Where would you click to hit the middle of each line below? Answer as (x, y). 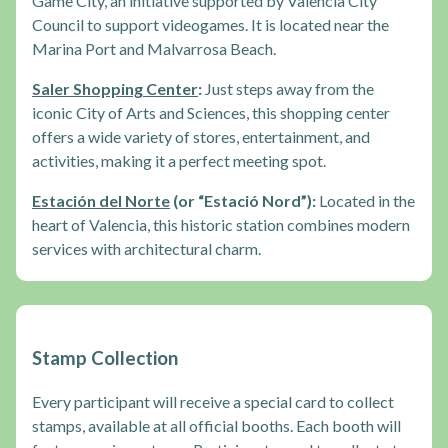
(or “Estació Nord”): (243, 201)
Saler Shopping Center (115, 89)
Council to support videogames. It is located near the (210, 25)
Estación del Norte (101, 201)
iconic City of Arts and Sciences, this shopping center (211, 113)
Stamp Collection (105, 357)
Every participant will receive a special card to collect (213, 402)
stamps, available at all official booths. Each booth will (216, 426)
